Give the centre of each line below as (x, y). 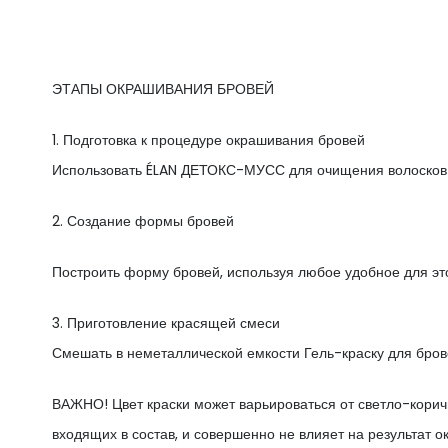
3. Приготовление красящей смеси (166, 322)
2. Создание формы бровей (143, 220)
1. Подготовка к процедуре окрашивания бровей (208, 139)
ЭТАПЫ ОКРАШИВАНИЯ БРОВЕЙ (163, 88)
